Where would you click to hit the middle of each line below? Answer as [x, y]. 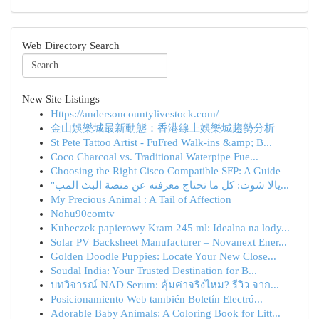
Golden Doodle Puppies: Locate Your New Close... [163, 256]
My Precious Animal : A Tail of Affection [141, 199]
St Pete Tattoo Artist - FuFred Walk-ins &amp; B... [161, 142]
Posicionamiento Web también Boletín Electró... [157, 299]
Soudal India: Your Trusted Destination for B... [154, 271]
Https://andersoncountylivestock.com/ [135, 114]
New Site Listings [61, 99]
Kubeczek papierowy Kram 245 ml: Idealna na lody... [170, 228]
